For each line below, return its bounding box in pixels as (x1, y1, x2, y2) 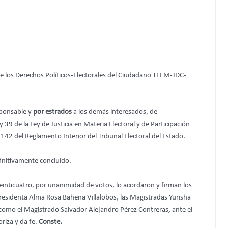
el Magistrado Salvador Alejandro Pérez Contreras (17, 206, 168, 214)
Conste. (39, 218, 62, 226)
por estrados (33, 108, 72, 117)
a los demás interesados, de (72, 108, 157, 117)
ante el (170, 206, 192, 214)
